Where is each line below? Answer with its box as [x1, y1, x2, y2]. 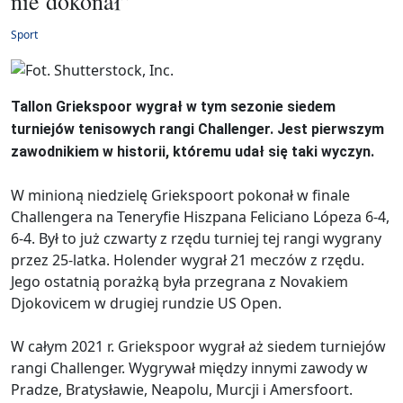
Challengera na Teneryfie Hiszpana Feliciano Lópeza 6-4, [11, 207, 390, 228]
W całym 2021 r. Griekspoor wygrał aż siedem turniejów [11, 336, 386, 357]
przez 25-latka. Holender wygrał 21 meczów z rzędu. [11, 250, 364, 271]
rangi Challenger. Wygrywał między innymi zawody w [11, 358, 368, 379]
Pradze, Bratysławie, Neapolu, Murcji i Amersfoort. [11, 380, 353, 400]
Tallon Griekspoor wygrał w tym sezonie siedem [11, 98, 336, 116]
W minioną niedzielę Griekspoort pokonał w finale [11, 185, 350, 206]
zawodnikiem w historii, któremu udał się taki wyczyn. [11, 143, 374, 161]
